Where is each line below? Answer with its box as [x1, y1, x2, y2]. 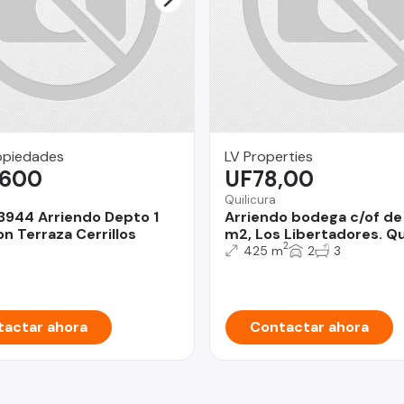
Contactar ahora [250, 317, 369, 336]
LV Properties [225, 146, 313, 166]
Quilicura [225, 191, 276, 207]
